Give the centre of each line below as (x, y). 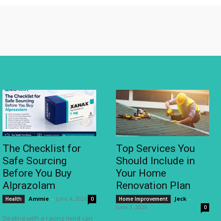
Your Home (141, 173)
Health (14, 199)
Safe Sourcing (35, 161)
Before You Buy (37, 173)
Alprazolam (29, 186)
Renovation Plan (153, 186)
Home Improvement (143, 199)
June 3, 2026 (131, 207)
